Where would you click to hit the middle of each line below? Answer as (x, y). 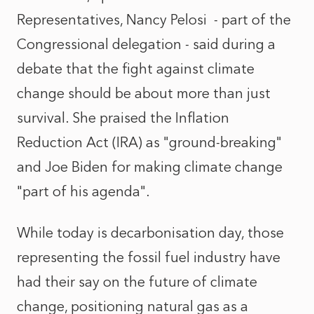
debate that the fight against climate (136, 69)
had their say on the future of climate (137, 282)
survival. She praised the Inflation (123, 118)
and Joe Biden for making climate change (150, 167)
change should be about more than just (144, 93)
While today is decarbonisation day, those (150, 233)
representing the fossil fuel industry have (149, 257)
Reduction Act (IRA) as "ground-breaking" (149, 142)
